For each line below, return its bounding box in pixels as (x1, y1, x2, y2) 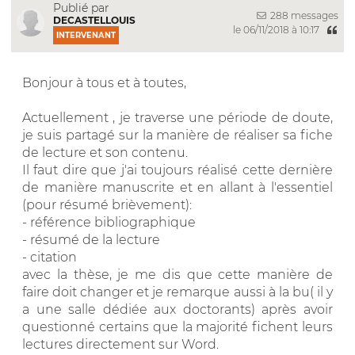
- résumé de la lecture (22, 231, 160, 247)
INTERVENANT (56, 30, 116, 40)
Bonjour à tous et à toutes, (22, 74, 186, 90)
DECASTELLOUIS (53, 13, 136, 26)
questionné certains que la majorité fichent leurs (22, 319, 333, 334)
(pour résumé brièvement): (22, 197, 192, 212)
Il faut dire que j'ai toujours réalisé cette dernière (22, 162, 333, 177)
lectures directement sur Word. (22, 336, 219, 352)
